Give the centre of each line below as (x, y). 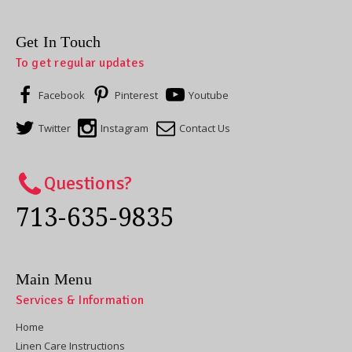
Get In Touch (58, 41)
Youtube (209, 95)
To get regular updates (79, 62)
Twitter (54, 128)
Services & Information (79, 300)
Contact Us (205, 128)
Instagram (125, 128)
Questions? (88, 183)
